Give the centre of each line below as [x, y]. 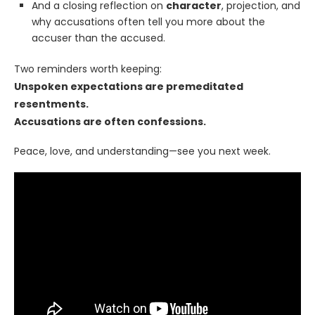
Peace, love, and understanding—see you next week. [142, 152]
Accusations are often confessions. [110, 122]
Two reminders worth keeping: [88, 69]
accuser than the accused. [98, 38]
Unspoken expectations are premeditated [129, 87]
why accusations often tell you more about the [148, 22]
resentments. [51, 104]
